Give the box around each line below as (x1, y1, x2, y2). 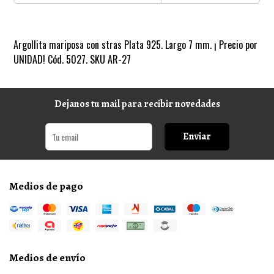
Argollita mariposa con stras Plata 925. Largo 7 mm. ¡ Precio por (13, 37, 258, 52)
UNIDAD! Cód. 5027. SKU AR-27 (13, 51, 131, 67)
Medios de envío (9, 250, 86, 265)
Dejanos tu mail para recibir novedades (54, 97, 220, 111)
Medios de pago (9, 178, 83, 193)
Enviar (182, 129, 211, 143)
